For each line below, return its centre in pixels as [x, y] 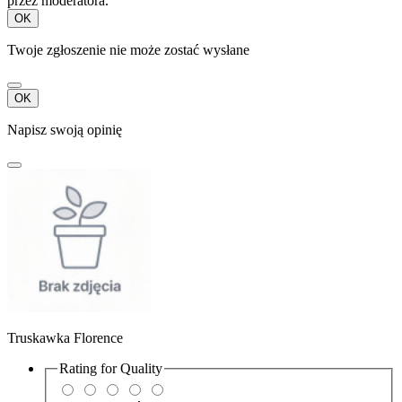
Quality [141, 368]
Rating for [90, 368]
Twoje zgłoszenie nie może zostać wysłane [128, 49]
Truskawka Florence [65, 337]
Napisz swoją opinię [65, 129]
